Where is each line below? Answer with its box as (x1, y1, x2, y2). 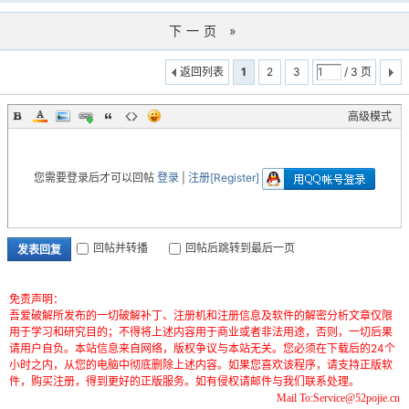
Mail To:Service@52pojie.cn (277, 392, 400, 404)
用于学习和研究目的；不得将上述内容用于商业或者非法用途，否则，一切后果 (9, 325, 393, 339)
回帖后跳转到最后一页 (185, 241, 295, 256)
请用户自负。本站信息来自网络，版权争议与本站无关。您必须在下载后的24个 (9, 341, 395, 355)
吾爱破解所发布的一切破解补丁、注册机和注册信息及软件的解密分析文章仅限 (9, 309, 393, 322)
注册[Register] (188, 171, 262, 184)
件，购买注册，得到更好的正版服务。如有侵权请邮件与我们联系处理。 (9, 374, 360, 388)
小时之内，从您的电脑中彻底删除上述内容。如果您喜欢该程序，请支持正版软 (9, 358, 393, 372)
